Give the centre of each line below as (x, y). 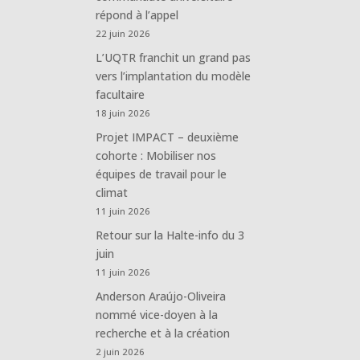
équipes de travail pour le (162, 174)
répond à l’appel (137, 14)
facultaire (121, 94)
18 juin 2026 (123, 112)
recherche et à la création (163, 333)
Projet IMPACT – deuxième (168, 137)
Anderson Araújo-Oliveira (161, 296)
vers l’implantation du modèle (174, 76)
